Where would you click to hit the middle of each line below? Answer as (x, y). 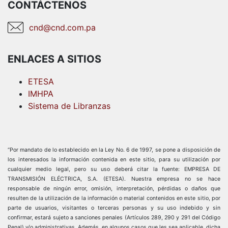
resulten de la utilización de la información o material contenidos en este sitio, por (114, 198)
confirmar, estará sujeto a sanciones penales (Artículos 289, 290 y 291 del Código (114, 218)
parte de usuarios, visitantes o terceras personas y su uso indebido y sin (114, 208)
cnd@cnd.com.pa (62, 28)
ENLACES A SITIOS (54, 59)
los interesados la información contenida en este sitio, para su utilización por (114, 160)
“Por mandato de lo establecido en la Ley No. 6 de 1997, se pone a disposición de (114, 150)
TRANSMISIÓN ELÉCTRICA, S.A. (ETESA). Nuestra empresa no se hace (114, 179)
